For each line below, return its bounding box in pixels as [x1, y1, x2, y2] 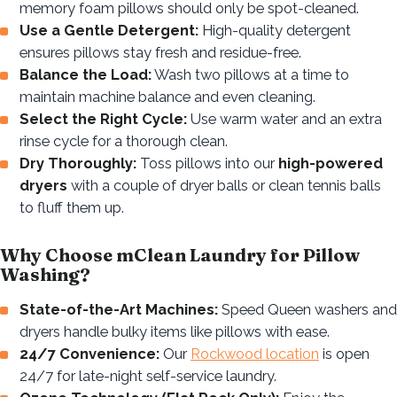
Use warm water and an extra [187, 109, 382, 128]
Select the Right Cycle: [19, 109, 187, 128]
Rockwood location [191, 344, 319, 362]
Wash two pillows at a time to [152, 65, 349, 83]
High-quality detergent [198, 20, 351, 39]
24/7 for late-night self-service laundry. [19, 366, 276, 385]
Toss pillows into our [136, 153, 278, 172]
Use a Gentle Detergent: [19, 20, 198, 39]
